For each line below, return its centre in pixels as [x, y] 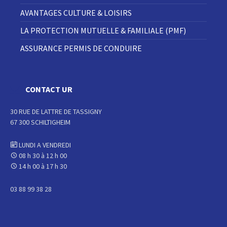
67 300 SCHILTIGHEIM [40, 122]
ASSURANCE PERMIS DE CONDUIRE [81, 48]
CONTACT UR [49, 89]
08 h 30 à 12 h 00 [42, 156]
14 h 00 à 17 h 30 [42, 166]
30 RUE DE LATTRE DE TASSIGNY [56, 112]
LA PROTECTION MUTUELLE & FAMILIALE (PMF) [103, 31]
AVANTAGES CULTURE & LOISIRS [76, 13]
